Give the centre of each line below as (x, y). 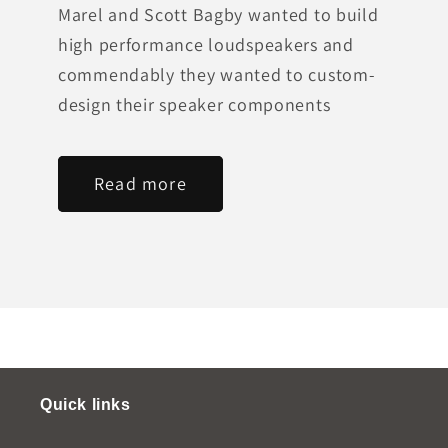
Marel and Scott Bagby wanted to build (218, 14)
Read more (140, 184)
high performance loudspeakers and (206, 44)
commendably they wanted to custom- (217, 74)
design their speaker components (194, 104)
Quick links (85, 404)
